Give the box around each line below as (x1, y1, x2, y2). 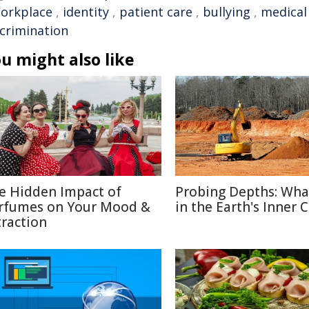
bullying (203, 3, 250, 20)
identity (63, 3, 109, 20)
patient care (119, 3, 192, 20)
